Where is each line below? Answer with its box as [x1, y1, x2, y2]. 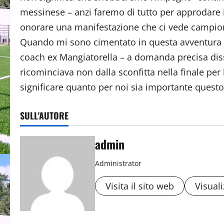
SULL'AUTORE [20, 109, 68, 122]
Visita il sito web [105, 180, 174, 192]
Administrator [95, 158, 141, 168]
